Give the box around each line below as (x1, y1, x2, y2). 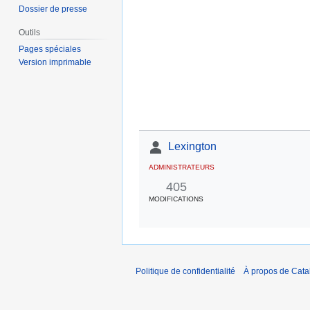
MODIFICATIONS (149, 195, 203, 203)
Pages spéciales (19, 44, 82, 55)
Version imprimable (19, 57, 92, 68)
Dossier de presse (19, 4, 88, 15)
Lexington (168, 140, 217, 152)
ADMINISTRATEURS (149, 163, 215, 171)
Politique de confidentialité (136, 266, 235, 276)
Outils (19, 28, 41, 38)
